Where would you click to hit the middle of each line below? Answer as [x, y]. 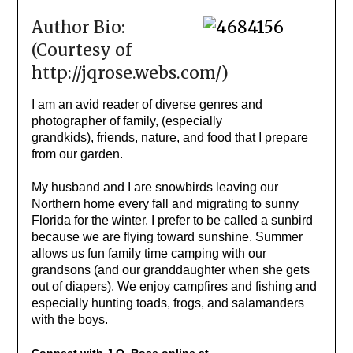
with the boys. [69, 319]
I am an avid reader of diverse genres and [147, 104]
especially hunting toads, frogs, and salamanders [167, 303]
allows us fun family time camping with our [149, 253]
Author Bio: [78, 27]
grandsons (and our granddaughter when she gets [170, 269]
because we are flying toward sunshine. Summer [167, 236]
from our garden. [77, 154]
